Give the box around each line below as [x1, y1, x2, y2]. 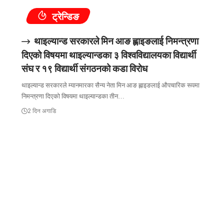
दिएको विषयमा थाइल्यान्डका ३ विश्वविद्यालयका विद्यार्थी [21, 49, 196, 61]
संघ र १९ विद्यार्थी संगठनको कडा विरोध [21, 62, 148, 74]
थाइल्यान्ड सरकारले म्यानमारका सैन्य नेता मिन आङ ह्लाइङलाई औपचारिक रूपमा [21, 81, 200, 89]
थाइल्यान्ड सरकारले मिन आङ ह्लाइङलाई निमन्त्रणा [33, 34, 198, 46]
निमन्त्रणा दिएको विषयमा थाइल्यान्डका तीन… [21, 92, 125, 100]
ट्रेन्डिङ [49, 10, 79, 22]
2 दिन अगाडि [27, 107, 56, 115]
